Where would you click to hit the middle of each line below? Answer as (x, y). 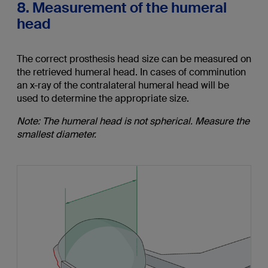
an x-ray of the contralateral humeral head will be (123, 86)
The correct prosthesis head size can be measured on (134, 59)
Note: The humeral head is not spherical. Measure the (133, 121)
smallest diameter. (56, 135)
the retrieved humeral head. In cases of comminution (131, 72)
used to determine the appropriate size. (103, 99)
